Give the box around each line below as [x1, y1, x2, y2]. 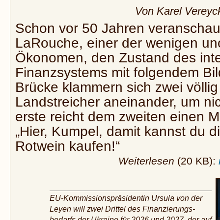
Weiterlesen [118, 155, 174, 166]
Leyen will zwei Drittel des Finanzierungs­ [50, 205, 195, 214]
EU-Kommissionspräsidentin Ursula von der [50, 194, 202, 203]
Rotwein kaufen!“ [15, 138, 120, 154]
